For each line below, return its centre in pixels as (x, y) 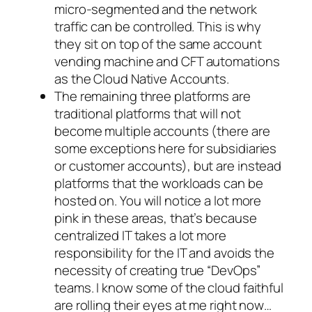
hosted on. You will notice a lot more (158, 200)
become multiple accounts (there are (162, 131)
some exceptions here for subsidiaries (166, 148)
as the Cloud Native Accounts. (142, 78)
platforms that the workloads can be (159, 183)
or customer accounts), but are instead (168, 165)
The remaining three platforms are (153, 96)
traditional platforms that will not (148, 113)
